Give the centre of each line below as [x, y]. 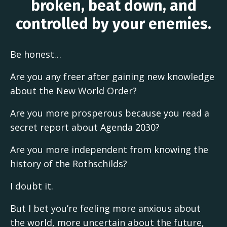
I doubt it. [33, 186]
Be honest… [36, 54]
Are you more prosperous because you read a [110, 113]
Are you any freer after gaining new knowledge [112, 77]
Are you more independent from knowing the [109, 150]
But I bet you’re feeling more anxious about [105, 209]
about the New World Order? [75, 91]
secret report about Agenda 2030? [85, 127]
